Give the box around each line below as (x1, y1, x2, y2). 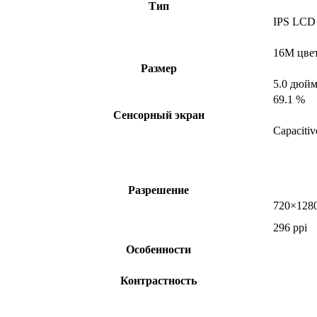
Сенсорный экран (113, 109, 204, 122)
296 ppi (273, 221, 307, 234)
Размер (140, 62, 177, 75)
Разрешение (128, 184, 189, 197)
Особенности (126, 243, 191, 256)
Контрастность (120, 275, 197, 287)
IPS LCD (273, 16, 316, 28)
